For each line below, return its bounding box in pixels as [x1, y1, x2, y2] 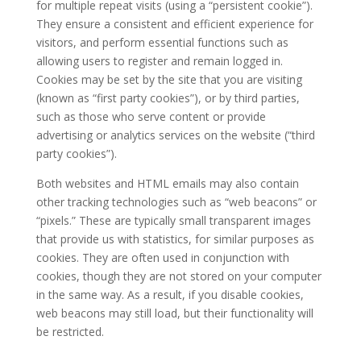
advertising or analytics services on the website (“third [35, 127, 315, 143]
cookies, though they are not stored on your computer [35, 268, 322, 284]
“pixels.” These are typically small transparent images [35, 213, 311, 229]
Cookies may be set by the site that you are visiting [35, 72, 302, 88]
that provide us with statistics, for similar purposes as [35, 231, 314, 247]
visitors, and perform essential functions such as [35, 35, 288, 51]
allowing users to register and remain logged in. [35, 53, 283, 69]
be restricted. [35, 324, 104, 340]
